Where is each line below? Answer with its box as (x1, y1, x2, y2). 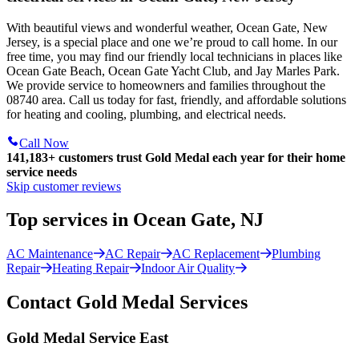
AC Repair (105, 247, 160, 261)
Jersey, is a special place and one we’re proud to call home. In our (6, 34, 337, 49)
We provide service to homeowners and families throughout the (6, 78, 325, 92)
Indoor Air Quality (141, 261, 235, 276)
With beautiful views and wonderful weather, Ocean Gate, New (6, 20, 328, 34)
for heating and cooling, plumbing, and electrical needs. (6, 107, 286, 121)
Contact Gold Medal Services (6, 292, 248, 313)
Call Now (19, 135, 69, 150)
